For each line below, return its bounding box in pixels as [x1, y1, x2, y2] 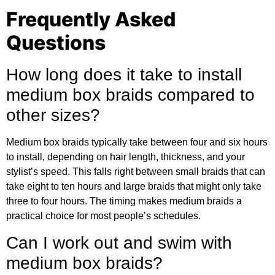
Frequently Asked [6, 7, 176, 32]
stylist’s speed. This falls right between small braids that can [6, 166, 265, 177]
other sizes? [6, 106, 100, 125]
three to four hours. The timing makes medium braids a [6, 196, 242, 207]
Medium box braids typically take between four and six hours [6, 137, 268, 148]
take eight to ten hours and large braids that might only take [6, 181, 261, 192]
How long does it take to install [6, 65, 242, 85]
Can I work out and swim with [6, 233, 232, 252]
